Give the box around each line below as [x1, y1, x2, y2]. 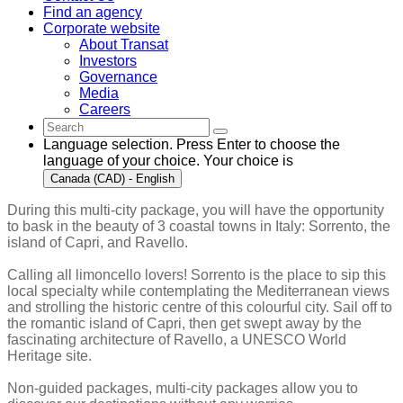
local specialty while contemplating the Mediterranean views [7, 283, 390, 300]
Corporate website [43, 21, 160, 37]
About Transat [79, 37, 168, 53]
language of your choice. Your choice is [43, 153, 293, 169]
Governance [79, 69, 157, 85]
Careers [79, 102, 130, 118]
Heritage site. [7, 348, 92, 364]
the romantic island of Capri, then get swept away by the [7, 316, 362, 332]
